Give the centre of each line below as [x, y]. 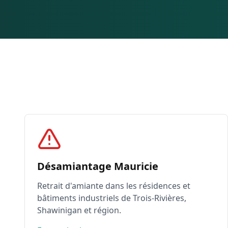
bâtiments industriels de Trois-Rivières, [112, 198]
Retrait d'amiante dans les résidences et [114, 186]
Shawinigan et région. [79, 210]
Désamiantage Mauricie [98, 166]
